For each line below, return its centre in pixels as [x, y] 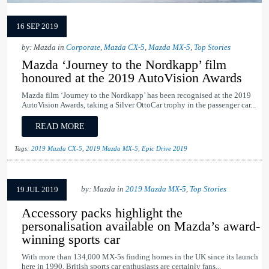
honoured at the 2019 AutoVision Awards [132, 78]
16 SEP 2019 [37, 27]
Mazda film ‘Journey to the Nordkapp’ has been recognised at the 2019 [136, 96]
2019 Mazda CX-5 [57, 149]
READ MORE [60, 126]
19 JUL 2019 [37, 190]
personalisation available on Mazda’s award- [141, 226]
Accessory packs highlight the [102, 213]
